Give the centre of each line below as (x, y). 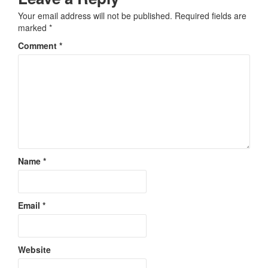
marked (33, 28)
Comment (39, 45)
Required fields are (211, 16)
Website (34, 249)
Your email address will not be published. (95, 16)
